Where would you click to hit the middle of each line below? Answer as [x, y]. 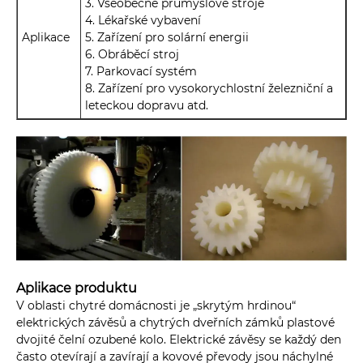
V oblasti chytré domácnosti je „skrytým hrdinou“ [156, 305]
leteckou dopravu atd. [147, 106]
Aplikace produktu [77, 287]
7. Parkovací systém [143, 72]
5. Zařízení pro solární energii [169, 38]
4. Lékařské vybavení [145, 21]
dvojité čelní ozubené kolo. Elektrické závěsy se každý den [179, 339]
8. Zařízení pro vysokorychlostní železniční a [209, 89]
